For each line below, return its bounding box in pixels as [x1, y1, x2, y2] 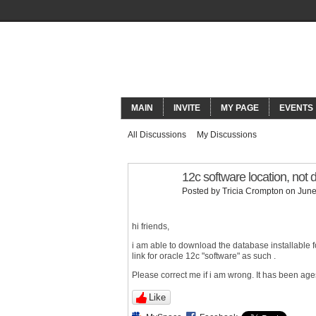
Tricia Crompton [222, 186, 284, 196]
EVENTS [279, 103, 313, 113]
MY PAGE [221, 103, 259, 113]
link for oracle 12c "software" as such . [132, 251, 276, 261]
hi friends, [132, 221, 169, 231]
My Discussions [197, 130, 257, 140]
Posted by [182, 186, 222, 196]
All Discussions [128, 130, 186, 140]
